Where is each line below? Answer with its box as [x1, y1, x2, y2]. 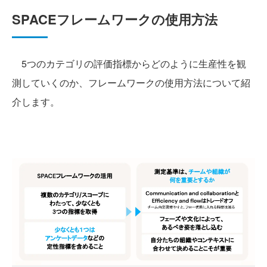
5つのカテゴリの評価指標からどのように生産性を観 [12, 57, 246, 70]
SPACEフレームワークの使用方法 [12, 10, 218, 29]
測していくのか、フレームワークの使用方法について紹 [12, 76, 250, 89]
